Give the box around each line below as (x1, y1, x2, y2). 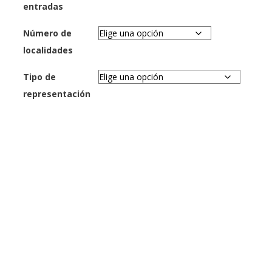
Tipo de (23, 71, 56, 83)
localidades (23, 44, 73, 56)
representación (23, 88, 90, 100)
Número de (23, 27, 72, 39)
